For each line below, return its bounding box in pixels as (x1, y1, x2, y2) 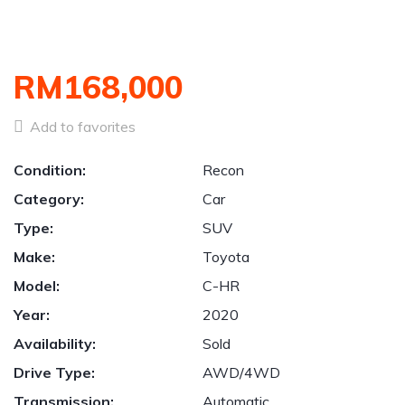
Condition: (14, 161, 86, 179)
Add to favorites (26, 118, 136, 136)
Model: (14, 277, 60, 295)
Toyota (202, 248, 250, 266)
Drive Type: (14, 363, 95, 381)
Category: (14, 190, 84, 208)
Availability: (14, 334, 96, 353)
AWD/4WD (202, 363, 280, 381)
